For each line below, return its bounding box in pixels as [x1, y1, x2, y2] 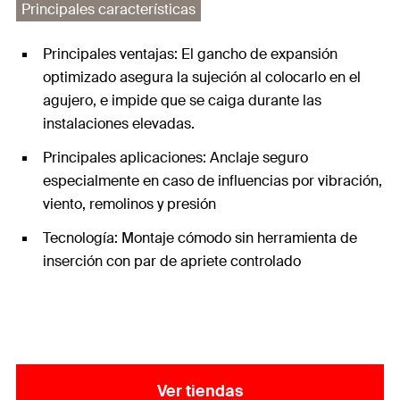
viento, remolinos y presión [43, 195, 216, 213]
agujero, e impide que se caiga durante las [43, 91, 321, 110]
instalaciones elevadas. [43, 114, 195, 133]
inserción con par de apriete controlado [43, 252, 301, 271]
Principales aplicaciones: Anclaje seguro [43, 148, 308, 167]
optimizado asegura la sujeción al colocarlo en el [43, 68, 361, 87]
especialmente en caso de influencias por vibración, [43, 171, 382, 190]
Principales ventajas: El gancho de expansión [43, 45, 337, 63]
